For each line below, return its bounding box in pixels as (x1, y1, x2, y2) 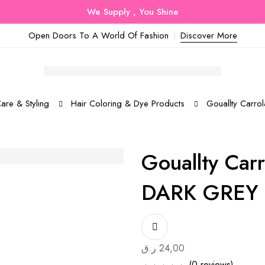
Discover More (180, 29, 237, 42)
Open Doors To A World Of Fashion (28, 29, 169, 42)
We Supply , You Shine (86, 5, 179, 18)
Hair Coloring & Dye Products (70, 97, 185, 110)
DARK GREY (141, 177, 258, 208)
